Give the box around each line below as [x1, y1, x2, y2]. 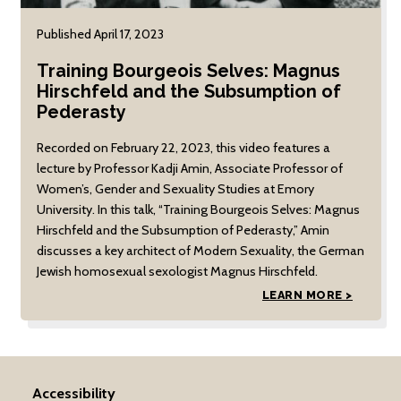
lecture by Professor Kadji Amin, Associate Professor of [36, 159, 343, 176]
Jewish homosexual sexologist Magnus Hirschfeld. [36, 262, 318, 279]
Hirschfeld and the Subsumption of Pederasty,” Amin [36, 221, 329, 238]
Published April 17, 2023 [36, 26, 164, 43]
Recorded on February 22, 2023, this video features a [36, 139, 330, 156]
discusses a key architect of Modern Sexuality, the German [36, 242, 364, 259]
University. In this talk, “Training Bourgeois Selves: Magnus [36, 200, 360, 218]
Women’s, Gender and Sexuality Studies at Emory [36, 180, 314, 197]
